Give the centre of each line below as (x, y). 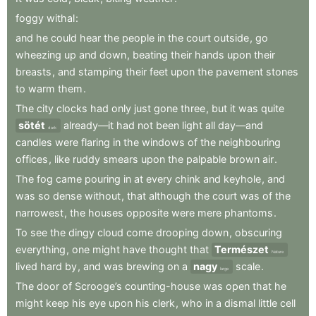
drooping (177, 232)
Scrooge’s (98, 286)
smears (121, 159)
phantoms (249, 212)
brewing (145, 266)
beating (150, 54)
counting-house (163, 286)
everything (41, 249)
